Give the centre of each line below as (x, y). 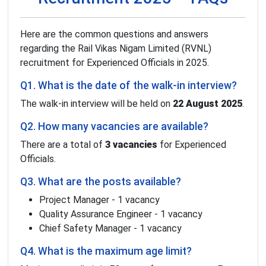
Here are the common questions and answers (114, 34)
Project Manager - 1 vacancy (99, 200)
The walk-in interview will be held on (96, 104)
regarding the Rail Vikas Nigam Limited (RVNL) (116, 49)
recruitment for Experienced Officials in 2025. (115, 63)
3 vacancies (131, 145)
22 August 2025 (208, 104)
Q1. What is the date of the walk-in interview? (129, 86)
